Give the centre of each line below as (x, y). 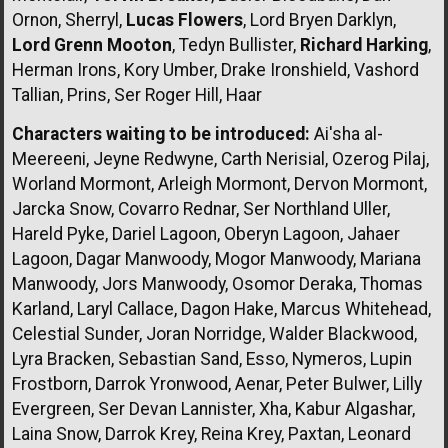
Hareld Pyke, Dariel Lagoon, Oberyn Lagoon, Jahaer (206, 233)
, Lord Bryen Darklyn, (319, 19)
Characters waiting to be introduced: (161, 133)
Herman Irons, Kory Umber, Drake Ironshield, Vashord (215, 69)
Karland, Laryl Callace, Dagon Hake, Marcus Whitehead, (221, 308)
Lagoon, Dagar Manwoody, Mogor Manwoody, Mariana (216, 258)
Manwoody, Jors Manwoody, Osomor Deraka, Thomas (217, 283)
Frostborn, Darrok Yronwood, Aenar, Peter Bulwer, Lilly (217, 383)
